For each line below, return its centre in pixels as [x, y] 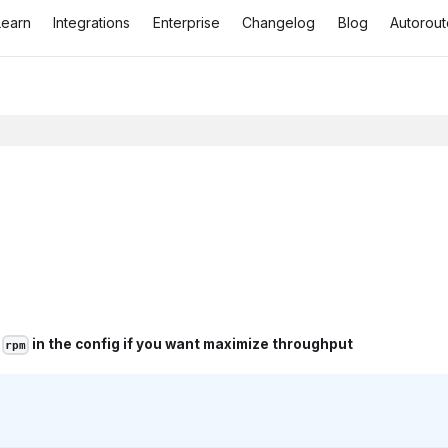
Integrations [92, 23]
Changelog [279, 23]
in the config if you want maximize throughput [191, 344]
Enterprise [186, 23]
